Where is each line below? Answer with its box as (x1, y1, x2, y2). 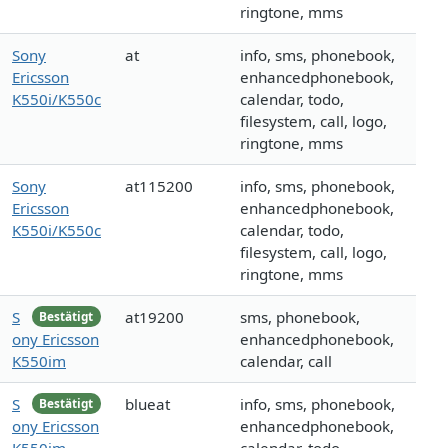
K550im (12, 351, 66, 372)
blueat (125, 394, 170, 415)
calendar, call (240, 351, 332, 372)
